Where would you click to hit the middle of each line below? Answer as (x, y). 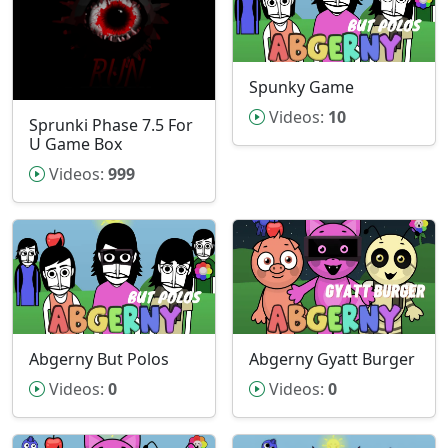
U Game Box (75, 144)
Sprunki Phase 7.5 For (111, 125)
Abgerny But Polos (99, 358)
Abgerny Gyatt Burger (332, 358)
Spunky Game (301, 87)
